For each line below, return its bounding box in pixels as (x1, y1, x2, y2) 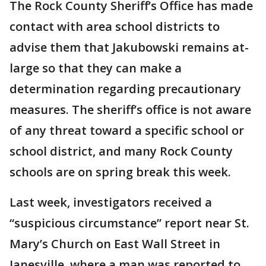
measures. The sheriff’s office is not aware (9, 102, 251, 118)
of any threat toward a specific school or (9, 122, 244, 139)
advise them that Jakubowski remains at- (9, 39, 249, 56)
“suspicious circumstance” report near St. (9, 215, 249, 232)
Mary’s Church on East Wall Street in (9, 236, 220, 252)
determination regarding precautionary (9, 81, 241, 97)
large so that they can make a (9, 60, 182, 77)
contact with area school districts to (9, 18, 220, 35)
